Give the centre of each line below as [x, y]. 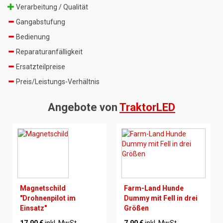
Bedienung [32, 37]
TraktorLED [147, 107]
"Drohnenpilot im [48, 198]
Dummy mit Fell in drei [161, 198]
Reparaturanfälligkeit [49, 52]
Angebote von [84, 107]
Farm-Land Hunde [154, 188]
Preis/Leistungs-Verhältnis [57, 81]
